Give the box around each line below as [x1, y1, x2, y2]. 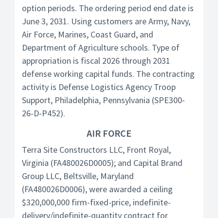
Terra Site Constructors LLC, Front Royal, [22, 144, 171, 155]
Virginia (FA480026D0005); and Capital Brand [22, 157, 182, 168]
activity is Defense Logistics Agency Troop [22, 81, 176, 92]
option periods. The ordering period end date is [22, 2, 194, 14]
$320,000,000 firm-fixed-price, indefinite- [22, 197, 171, 208]
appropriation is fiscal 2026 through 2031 [22, 55, 170, 66]
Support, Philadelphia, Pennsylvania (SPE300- [22, 94, 185, 106]
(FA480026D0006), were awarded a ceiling [22, 183, 173, 195]
